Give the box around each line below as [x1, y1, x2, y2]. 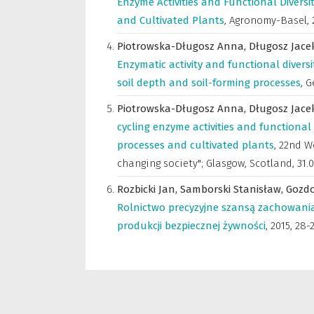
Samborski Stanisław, [180, 183, 286, 196]
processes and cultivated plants [117, 139, 274, 151]
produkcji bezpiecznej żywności [117, 219, 266, 232]
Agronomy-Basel [229, 14, 307, 27]
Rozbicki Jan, [117, 183, 180, 196]
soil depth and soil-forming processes [117, 76, 301, 89]
